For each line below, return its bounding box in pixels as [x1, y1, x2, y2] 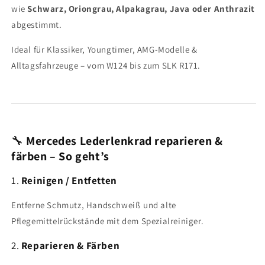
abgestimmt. [11, 18, 62, 30]
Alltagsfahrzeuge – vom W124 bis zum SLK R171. [11, 59, 201, 71]
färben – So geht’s [11, 148, 109, 164]
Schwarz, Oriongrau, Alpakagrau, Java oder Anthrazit [27, 2, 256, 14]
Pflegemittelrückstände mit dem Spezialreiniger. [11, 215, 204, 227]
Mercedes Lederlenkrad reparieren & [26, 132, 223, 148]
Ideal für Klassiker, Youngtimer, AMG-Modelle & [11, 43, 198, 55]
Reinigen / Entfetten [21, 173, 117, 187]
